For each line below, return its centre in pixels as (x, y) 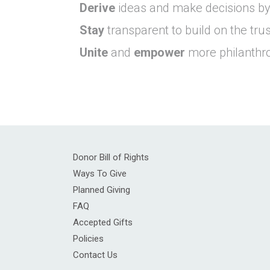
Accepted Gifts (103, 222)
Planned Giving (102, 190)
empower (160, 52)
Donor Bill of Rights (111, 157)
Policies (88, 238)
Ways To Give (100, 173)
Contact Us (95, 255)
